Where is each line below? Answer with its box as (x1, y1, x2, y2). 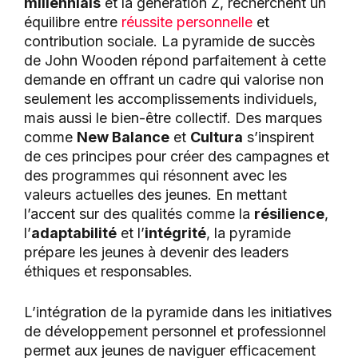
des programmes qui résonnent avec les (24, 167, 287, 185)
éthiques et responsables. (24, 263, 193, 280)
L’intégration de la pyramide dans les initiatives (24, 304, 332, 321)
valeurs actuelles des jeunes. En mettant (24, 186, 287, 204)
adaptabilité (31, 225, 117, 242)
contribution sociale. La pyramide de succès (24, 33, 315, 50)
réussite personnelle (121, 14, 253, 31)
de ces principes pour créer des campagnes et (24, 148, 329, 165)
